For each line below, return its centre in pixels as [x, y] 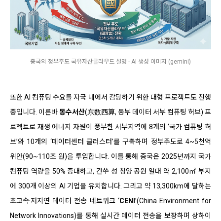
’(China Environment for [173, 201]
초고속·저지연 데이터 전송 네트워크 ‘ [65, 201]
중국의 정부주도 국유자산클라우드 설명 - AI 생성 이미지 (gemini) [110, 62]
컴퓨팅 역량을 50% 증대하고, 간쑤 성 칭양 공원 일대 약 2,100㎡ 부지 [110, 171]
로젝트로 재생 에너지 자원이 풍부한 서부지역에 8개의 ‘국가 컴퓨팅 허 [110, 127]
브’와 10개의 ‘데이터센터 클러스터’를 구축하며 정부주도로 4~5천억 [110, 141]
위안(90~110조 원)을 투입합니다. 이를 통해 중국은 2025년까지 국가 [110, 156]
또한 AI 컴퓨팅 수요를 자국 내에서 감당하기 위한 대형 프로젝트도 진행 [110, 97]
